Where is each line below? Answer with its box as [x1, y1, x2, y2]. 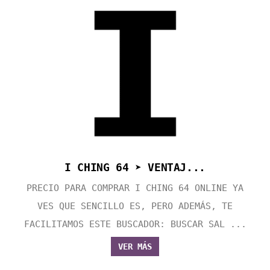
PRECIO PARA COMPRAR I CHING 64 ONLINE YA [27, 183, 243, 194]
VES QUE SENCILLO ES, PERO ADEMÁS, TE [37, 201, 233, 212]
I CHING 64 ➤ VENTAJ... [64, 161, 206, 174]
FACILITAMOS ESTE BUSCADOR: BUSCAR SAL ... [24, 219, 246, 230]
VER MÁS [118, 242, 152, 252]
